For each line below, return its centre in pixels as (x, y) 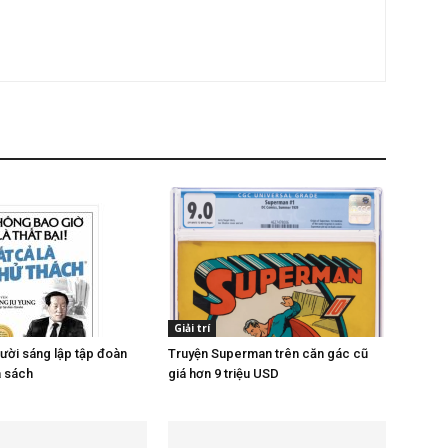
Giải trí (192, 328)
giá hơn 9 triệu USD (223, 373)
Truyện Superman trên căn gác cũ (268, 353)
